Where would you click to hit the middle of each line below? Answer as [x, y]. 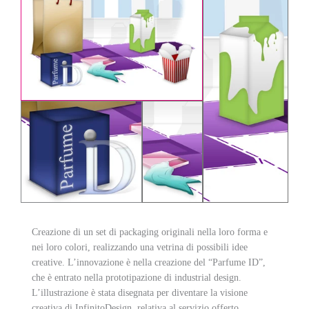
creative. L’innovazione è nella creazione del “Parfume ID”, [149, 262]
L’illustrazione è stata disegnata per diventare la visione [140, 292]
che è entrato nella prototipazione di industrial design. [137, 277]
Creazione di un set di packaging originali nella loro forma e [150, 232]
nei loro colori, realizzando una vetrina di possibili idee [140, 247]
